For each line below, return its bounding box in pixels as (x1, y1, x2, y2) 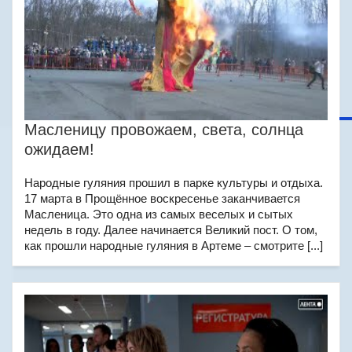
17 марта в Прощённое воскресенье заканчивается (24, 192, 300, 205)
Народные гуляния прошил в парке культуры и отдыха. (24, 176, 323, 189)
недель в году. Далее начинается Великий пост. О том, (24, 223, 317, 236)
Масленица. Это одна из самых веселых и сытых (24, 207, 293, 221)
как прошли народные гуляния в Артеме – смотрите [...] (24, 239, 323, 252)
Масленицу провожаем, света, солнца (24, 121, 303, 138)
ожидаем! (24, 141, 94, 158)
